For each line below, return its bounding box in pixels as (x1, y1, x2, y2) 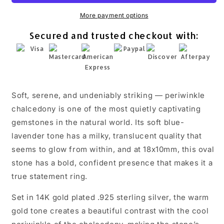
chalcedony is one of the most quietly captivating (11, 104, 201, 114)
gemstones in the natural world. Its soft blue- (11, 117, 184, 127)
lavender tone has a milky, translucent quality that (11, 131, 202, 141)
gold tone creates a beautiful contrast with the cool (11, 206, 209, 216)
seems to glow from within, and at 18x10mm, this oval (11, 144, 214, 154)
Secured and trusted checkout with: (29, 29, 199, 41)
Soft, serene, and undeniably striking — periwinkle (11, 90, 205, 100)
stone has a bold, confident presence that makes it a (11, 158, 213, 168)
